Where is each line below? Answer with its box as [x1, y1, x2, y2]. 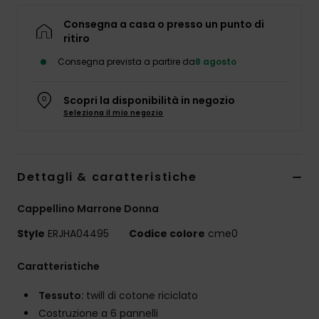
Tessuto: [38, 288, 86, 303]
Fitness [253, 128, 292, 142]
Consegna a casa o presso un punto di [63, 17, 264, 32]
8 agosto [195, 56, 236, 68]
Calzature [253, 86, 310, 100]
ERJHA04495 [45, 226, 112, 241]
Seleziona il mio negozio [63, 108, 164, 119]
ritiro [63, 31, 90, 46]
